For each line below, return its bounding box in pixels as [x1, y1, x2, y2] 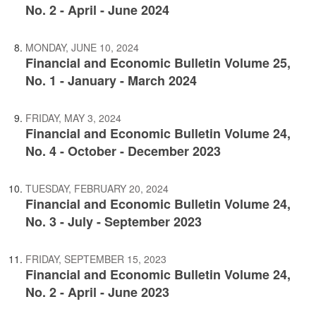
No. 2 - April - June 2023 [25, 283, 169, 301]
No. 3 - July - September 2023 [25, 212, 202, 231]
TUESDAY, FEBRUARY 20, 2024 [25, 181, 169, 195]
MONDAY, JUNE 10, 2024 [25, 40, 139, 54]
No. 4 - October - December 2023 [25, 142, 221, 160]
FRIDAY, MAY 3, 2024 [25, 111, 121, 125]
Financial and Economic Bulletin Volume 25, [25, 54, 291, 72]
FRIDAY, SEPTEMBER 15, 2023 [25, 252, 166, 266]
